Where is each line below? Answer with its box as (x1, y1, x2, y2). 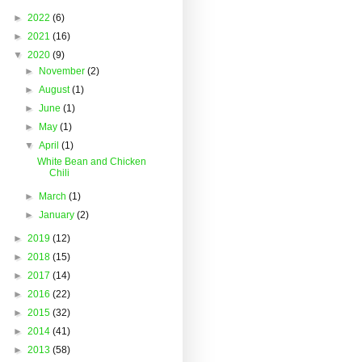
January (39, 208, 78, 221)
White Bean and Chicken (36, 155, 146, 167)
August (39, 83, 73, 95)
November (39, 65, 88, 77)
